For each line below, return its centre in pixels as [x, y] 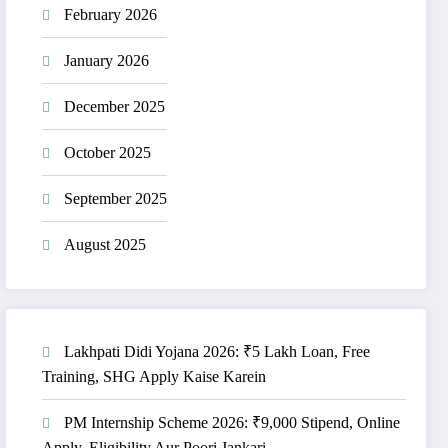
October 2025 [108, 153]
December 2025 [115, 107]
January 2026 [107, 61]
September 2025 [116, 199]
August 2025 [105, 245]
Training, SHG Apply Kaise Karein [154, 376]
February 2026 [111, 15]
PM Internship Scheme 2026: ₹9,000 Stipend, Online [232, 422]
